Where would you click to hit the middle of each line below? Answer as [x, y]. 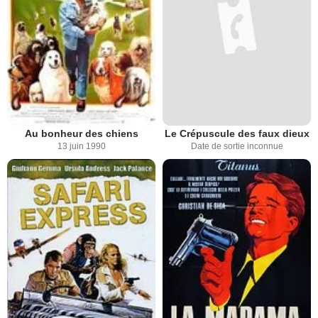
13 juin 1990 [81, 147]
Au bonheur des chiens [81, 134]
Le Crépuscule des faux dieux [237, 134]
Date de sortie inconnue [237, 147]
